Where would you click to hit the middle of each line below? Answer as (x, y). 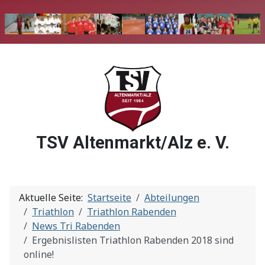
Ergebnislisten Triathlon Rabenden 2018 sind (133, 240)
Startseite (109, 198)
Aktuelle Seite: (53, 198)
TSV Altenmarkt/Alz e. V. (132, 143)
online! (39, 255)
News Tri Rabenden (76, 226)
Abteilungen (172, 198)
